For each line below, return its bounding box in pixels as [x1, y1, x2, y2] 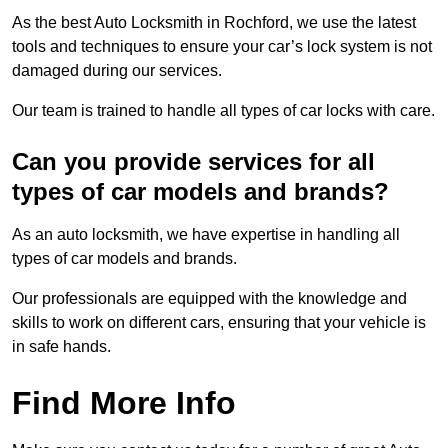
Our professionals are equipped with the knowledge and [12, 290, 407, 308]
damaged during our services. [12, 62, 226, 80]
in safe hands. [12, 338, 111, 356]
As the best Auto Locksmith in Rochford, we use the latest [12, 14, 416, 32]
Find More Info [12, 385, 236, 422]
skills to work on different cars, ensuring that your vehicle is [12, 314, 426, 332]
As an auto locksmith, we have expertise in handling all [12, 226, 400, 244]
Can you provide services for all [12, 148, 375, 176]
